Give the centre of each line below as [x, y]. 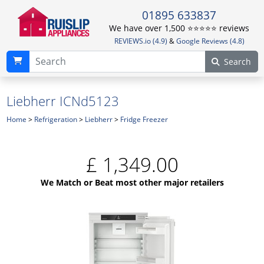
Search [237, 61]
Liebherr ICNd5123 [62, 100]
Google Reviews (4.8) [210, 41]
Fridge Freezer [144, 119]
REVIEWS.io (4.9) [141, 41]
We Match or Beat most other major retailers [132, 182]
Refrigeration [55, 119]
